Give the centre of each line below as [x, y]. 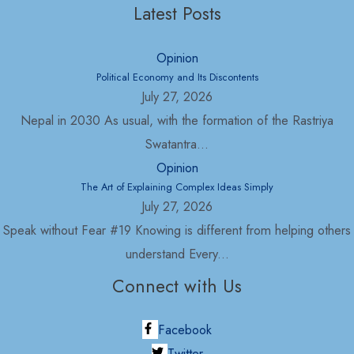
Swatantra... [177, 143]
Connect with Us [177, 286]
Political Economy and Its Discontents [177, 77]
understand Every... [177, 253]
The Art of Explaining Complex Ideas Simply [177, 186]
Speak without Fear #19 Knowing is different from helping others [177, 230]
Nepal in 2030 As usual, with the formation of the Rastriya [177, 120]
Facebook [185, 330]
